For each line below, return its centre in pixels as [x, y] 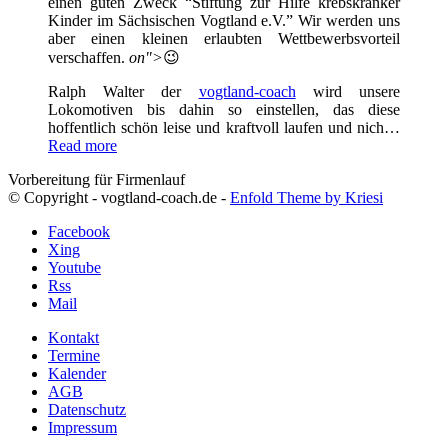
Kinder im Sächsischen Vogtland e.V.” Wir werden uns [224, 21]
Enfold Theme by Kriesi [306, 198]
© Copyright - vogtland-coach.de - [119, 198]
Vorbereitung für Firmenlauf [96, 180]
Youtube [74, 268]
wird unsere [348, 92]
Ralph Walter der [123, 92]
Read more [82, 146]
